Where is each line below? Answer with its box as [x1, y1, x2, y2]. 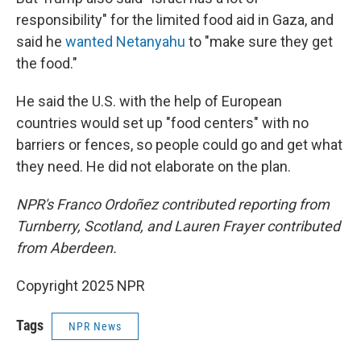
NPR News [68, 320, 122, 333]
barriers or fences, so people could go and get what [16, 136, 342, 153]
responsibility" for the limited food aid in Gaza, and [16, 11, 334, 28]
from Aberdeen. [16, 239, 117, 256]
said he [16, 33, 65, 50]
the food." [16, 55, 77, 72]
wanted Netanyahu [65, 33, 185, 50]
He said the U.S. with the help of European [16, 93, 282, 110]
